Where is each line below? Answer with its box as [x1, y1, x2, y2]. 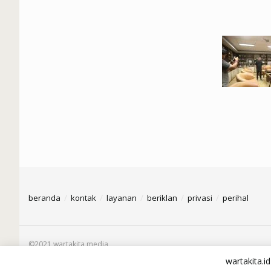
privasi [188, 192, 212, 203]
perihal [223, 192, 249, 203]
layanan [106, 192, 137, 203]
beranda [28, 192, 60, 203]
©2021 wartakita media [28, 238, 108, 249]
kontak [71, 192, 96, 203]
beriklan [147, 192, 177, 203]
